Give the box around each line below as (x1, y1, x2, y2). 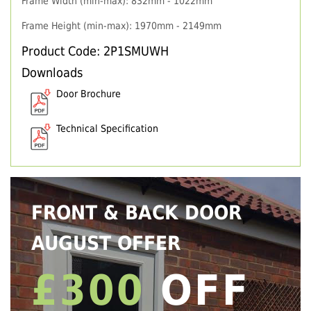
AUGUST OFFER (31, 232, 180, 255)
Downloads (22, 66, 83, 81)
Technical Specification (56, 123, 158, 135)
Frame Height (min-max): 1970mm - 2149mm (22, 20, 221, 32)
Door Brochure (56, 88, 121, 100)
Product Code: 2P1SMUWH (22, 44, 169, 59)
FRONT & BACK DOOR (31, 201, 242, 225)
